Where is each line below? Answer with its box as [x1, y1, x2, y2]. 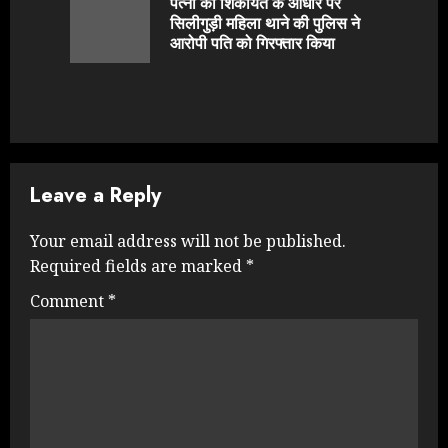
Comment [30, 289, 108, 312]
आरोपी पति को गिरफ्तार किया [170, 31, 335, 54]
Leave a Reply [30, 180, 161, 210]
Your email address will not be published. [30, 229, 346, 252]
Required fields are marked [30, 254, 246, 277]
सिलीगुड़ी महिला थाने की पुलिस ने [170, 11, 360, 34]
